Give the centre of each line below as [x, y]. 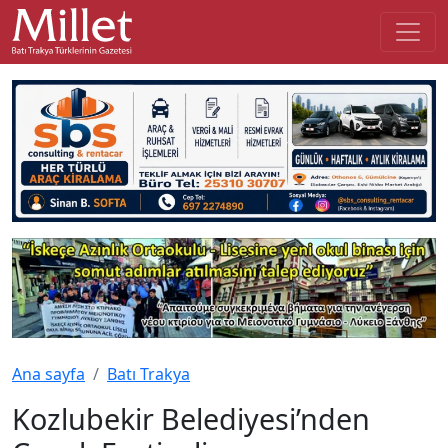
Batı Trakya [148, 373]
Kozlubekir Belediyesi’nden [191, 418]
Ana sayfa [48, 373]
